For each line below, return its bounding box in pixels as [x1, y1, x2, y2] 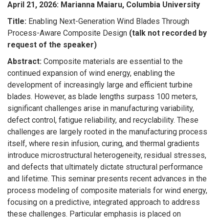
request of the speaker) [7, 40, 97, 49]
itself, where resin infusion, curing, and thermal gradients [7, 138, 199, 148]
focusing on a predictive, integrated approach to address [7, 197, 200, 207]
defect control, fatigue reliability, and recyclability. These [7, 115, 198, 125]
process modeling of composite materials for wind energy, [7, 185, 207, 195]
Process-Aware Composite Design [7, 28, 129, 38]
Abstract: [7, 56, 42, 66]
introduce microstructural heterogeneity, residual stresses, [7, 150, 206, 160]
